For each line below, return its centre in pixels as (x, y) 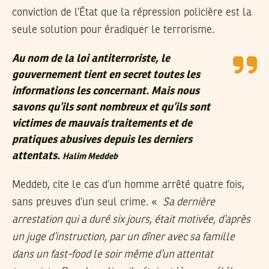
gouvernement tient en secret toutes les (106, 75)
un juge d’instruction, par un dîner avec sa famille (123, 237)
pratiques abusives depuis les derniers (102, 140)
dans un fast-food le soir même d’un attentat (113, 255)
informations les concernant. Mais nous (106, 92)
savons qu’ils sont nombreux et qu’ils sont (111, 108)
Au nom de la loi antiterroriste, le (91, 59)
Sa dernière (189, 203)
